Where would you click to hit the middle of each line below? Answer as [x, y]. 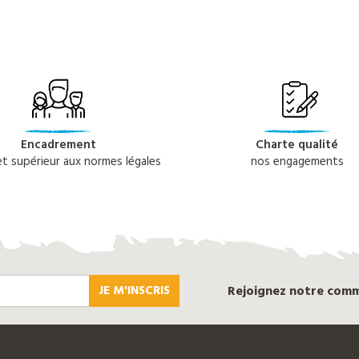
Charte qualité [297, 145]
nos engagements [297, 162]
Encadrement [58, 145]
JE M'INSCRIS [135, 290]
